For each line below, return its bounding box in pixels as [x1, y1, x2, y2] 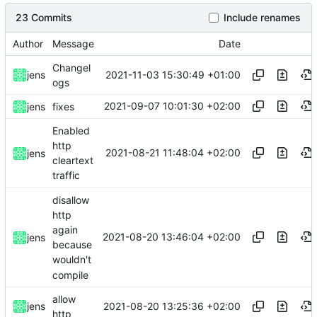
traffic [52, 169, 80, 182]
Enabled [52, 124, 90, 137]
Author [13, 37, 43, 50]
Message [52, 37, 94, 50]
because [52, 238, 92, 251]
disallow [52, 193, 89, 206]
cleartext [52, 154, 93, 167]
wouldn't [52, 253, 91, 266]
